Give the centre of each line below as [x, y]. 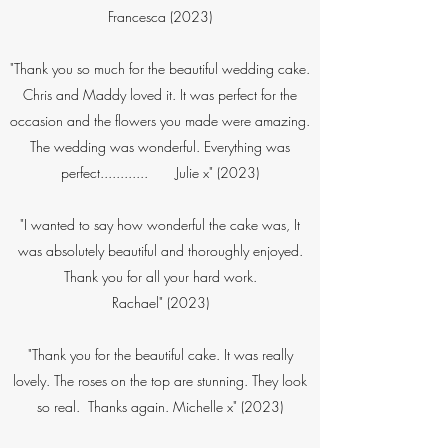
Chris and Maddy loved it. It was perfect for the [160, 94]
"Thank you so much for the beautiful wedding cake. [160, 68]
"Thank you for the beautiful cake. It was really [160, 354]
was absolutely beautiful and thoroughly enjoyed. [160, 250]
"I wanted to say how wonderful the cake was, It [160, 224]
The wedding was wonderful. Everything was [160, 146]
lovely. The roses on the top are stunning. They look [160, 380]
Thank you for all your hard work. [160, 276]
